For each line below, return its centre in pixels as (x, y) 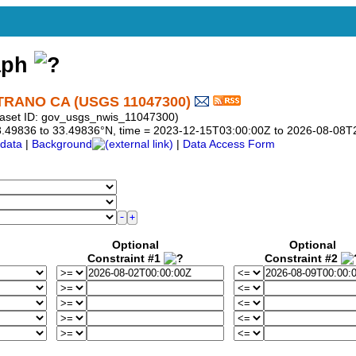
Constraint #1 (126, 259)
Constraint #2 (303, 259)
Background (62, 145)
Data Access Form (229, 145)
